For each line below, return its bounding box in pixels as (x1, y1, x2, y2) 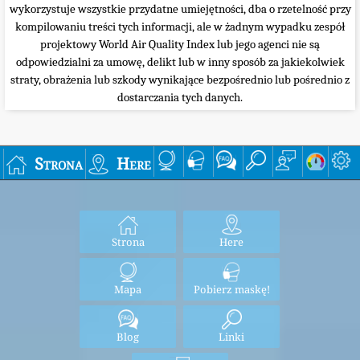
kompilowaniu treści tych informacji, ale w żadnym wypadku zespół (14, 18, 346, 34)
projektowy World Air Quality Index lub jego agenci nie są (40, 36, 320, 51)
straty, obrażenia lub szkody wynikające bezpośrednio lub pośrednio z (10, 72, 350, 87)
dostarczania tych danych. (117, 89, 243, 104)
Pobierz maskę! (193, 282, 270, 297)
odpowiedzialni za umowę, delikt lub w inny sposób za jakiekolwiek (15, 54, 345, 69)
